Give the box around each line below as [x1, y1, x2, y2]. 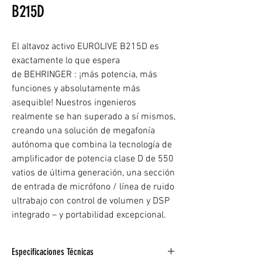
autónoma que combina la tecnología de [12, 139, 172, 151]
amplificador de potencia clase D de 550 [12, 153, 174, 165]
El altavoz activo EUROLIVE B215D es [12, 41, 159, 53]
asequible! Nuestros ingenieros [12, 97, 136, 109]
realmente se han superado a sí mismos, [12, 111, 175, 123]
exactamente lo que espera [12, 55, 120, 67]
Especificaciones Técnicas [12, 246, 94, 257]
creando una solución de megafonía [12, 125, 155, 137]
